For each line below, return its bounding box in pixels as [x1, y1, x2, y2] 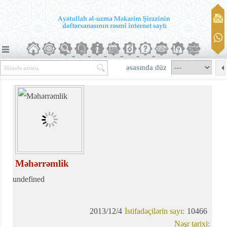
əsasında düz [126, 63, 169, 71]
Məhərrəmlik [15, 158, 69, 169]
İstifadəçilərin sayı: [125, 207, 185, 215]
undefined [13, 175, 45, 183]
